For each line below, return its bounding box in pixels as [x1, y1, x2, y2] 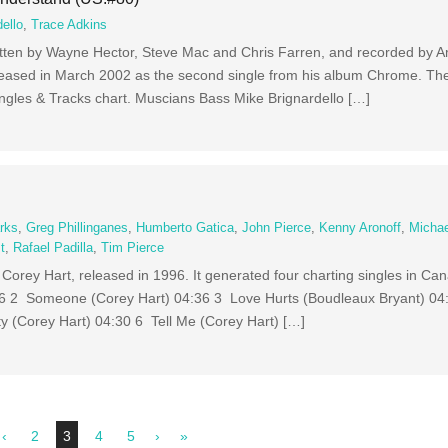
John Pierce [242, 221, 312, 236]
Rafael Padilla [13, 241, 94, 256]
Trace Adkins [31, 17, 108, 32]
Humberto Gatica [136, 221, 235, 236]
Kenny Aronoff [319, 221, 402, 236]
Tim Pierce [101, 241, 165, 256]
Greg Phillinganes [26, 221, 129, 236]
